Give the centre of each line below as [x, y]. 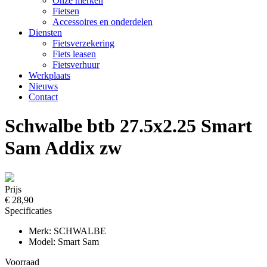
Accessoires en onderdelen [103, 22]
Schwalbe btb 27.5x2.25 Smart [128, 126]
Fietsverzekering [83, 43]
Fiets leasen [74, 54]
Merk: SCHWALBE [67, 231]
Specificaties [28, 210]
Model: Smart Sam [64, 241]
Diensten [45, 32]
